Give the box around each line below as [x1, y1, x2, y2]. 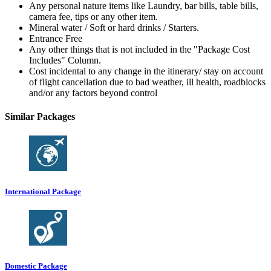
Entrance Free [29, 33, 82, 44]
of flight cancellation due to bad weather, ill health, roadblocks [29, 77, 266, 88]
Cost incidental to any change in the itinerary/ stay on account [29, 66, 263, 77]
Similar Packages [5, 111, 75, 122]
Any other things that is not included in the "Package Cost [29, 44, 250, 55]
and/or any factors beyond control [29, 88, 157, 99]
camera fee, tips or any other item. [29, 11, 158, 22]
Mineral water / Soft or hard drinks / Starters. [29, 22, 199, 33]
